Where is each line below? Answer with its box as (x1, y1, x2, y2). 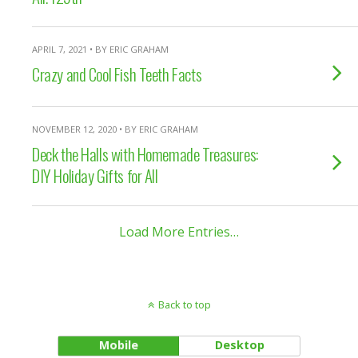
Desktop (214, 337, 265, 352)
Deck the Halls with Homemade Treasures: (32, 141, 258, 166)
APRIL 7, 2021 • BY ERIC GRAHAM (32, 43, 169, 55)
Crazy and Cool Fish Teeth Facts (32, 62, 202, 86)
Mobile (98, 337, 138, 352)
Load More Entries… (119, 223, 239, 241)
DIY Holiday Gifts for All (32, 163, 158, 188)
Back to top (157, 297, 211, 312)
